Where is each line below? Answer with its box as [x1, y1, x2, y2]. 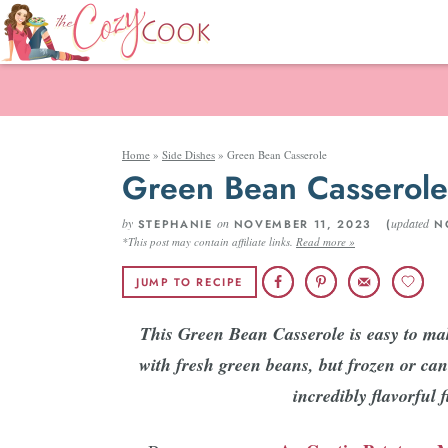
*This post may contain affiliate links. [122, 234, 296, 249]
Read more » [296, 234, 355, 249]
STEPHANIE [137, 216, 213, 232]
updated [391, 215, 430, 231]
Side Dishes [162, 147, 215, 162]
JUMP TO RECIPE [136, 274, 244, 290]
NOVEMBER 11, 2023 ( [229, 216, 392, 232]
